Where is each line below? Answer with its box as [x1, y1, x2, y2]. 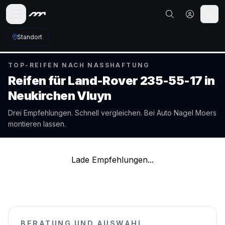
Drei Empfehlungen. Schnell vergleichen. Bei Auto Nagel [8, 108, 195, 117]
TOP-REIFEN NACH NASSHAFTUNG [8, 61, 150, 69]
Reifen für [8, 73, 68, 88]
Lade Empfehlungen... [71, 155, 154, 165]
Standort [17, 33, 42, 41]
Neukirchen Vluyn [8, 88, 111, 103]
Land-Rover [68, 73, 138, 88]
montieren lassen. [8, 120, 66, 128]
